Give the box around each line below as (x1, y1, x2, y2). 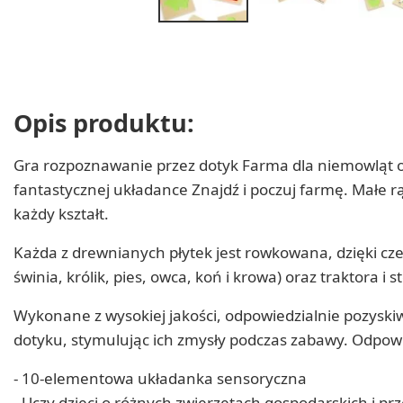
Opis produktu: (13, 105, 194, 139)
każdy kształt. (13, 202, 109, 224)
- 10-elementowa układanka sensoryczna (13, 367, 307, 389)
